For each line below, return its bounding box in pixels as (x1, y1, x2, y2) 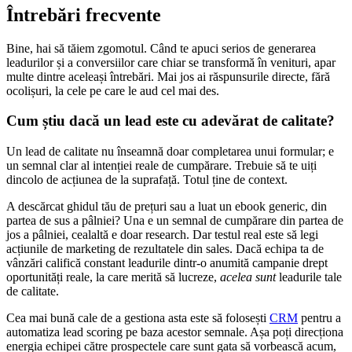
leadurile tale (276, 270, 342, 284)
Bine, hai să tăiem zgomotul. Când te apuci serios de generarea (6, 41, 316, 55)
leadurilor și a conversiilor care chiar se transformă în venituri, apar (6, 55, 335, 69)
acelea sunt (220, 270, 276, 284)
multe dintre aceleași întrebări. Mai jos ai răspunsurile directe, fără (6, 69, 330, 83)
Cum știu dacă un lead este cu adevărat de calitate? (6, 112, 335, 130)
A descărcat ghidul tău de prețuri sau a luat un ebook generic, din (6, 200, 327, 213)
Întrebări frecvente (6, 4, 161, 25)
